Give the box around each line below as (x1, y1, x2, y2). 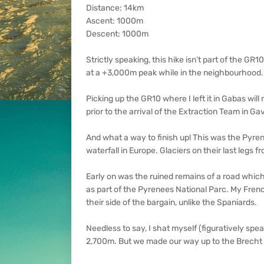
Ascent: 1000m (85, 16, 143, 26)
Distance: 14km (85, 3, 144, 13)
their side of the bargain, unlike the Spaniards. (85, 197, 257, 207)
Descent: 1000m (85, 29, 148, 39)
